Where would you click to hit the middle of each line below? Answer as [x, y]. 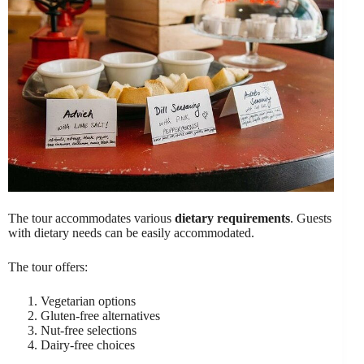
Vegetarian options [88, 301]
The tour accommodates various [91, 219]
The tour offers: [48, 267]
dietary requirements [232, 219]
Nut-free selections [89, 331]
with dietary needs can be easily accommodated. [131, 233]
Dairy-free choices [88, 345]
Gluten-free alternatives [100, 316]
